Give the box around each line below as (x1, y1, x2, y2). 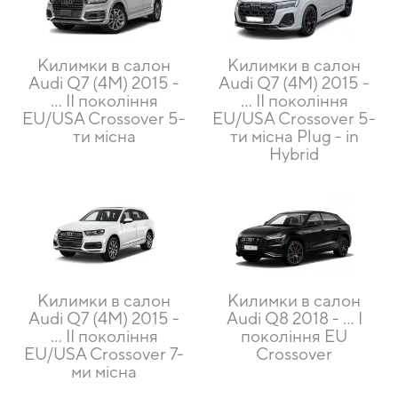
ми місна (71, 362, 137, 382)
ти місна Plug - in (229, 125, 359, 146)
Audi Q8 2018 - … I (226, 308, 362, 329)
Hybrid (269, 143, 319, 163)
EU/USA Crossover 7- (24, 344, 184, 364)
